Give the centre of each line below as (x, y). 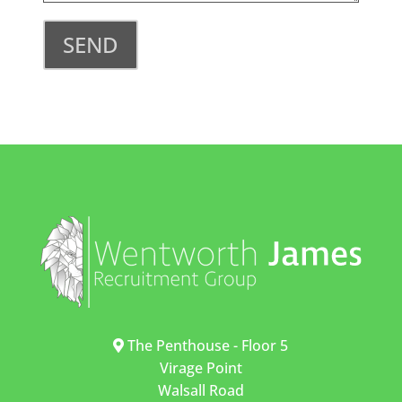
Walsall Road (201, 390)
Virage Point (201, 367)
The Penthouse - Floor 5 (206, 345)
